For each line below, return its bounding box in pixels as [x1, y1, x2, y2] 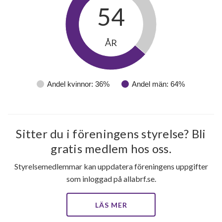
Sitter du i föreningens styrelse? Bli [16, 126, 206, 141]
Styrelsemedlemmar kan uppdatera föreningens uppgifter [14, 162, 208, 171]
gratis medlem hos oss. [51, 141, 171, 156]
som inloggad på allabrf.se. [66, 174, 156, 183]
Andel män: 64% [132, 79, 185, 88]
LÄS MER [95, 201, 127, 209]
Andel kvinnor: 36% [47, 79, 110, 88]
